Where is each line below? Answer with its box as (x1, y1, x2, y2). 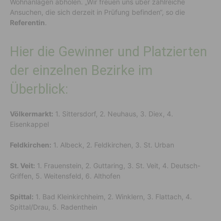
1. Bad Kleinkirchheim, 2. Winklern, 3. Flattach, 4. (34, 192, 192, 201)
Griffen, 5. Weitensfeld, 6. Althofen (10, 171, 120, 180)
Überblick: (10, 81, 68, 97)
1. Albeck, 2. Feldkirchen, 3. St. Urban (51, 140, 174, 149)
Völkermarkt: (10, 109, 53, 118)
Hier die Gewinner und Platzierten (10, 43, 207, 60)
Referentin (10, 18, 45, 27)
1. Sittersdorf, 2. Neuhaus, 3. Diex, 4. (53, 109, 173, 118)
